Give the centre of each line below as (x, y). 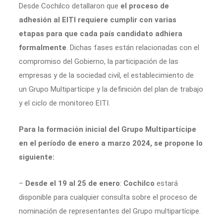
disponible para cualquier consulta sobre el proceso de (108, 197)
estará (166, 183)
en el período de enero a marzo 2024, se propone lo (111, 143)
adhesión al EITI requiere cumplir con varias (98, 20)
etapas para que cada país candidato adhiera (101, 33)
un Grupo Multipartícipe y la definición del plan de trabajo (111, 89)
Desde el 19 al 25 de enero (73, 183)
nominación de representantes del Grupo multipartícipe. (110, 211)
